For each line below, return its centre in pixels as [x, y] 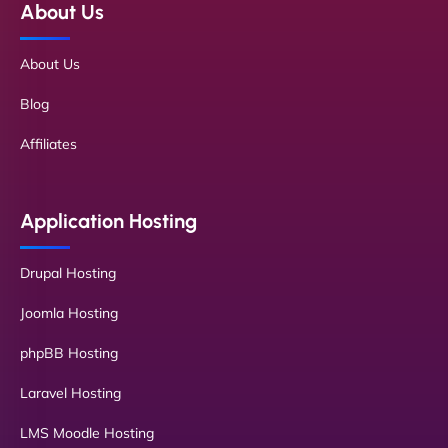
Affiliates [48, 144]
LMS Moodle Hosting [87, 433]
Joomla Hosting [69, 313]
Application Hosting [108, 221]
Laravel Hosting [70, 393]
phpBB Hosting [69, 353]
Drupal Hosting [68, 273]
